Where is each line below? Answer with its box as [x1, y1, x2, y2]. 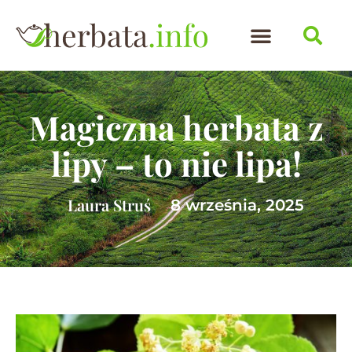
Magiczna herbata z [28, 105, 324, 149]
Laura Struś [68, 194, 151, 215]
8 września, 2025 [170, 196, 304, 214]
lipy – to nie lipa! [50, 141, 302, 185]
